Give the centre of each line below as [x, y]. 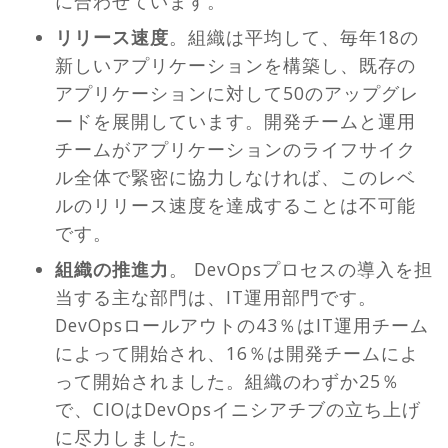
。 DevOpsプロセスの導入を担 [301, 269]
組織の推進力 [112, 269]
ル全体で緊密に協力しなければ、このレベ [235, 177]
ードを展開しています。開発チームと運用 [235, 121]
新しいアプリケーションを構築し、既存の [235, 65]
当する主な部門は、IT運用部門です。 [216, 297]
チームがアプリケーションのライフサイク [235, 149]
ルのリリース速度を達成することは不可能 [235, 205]
